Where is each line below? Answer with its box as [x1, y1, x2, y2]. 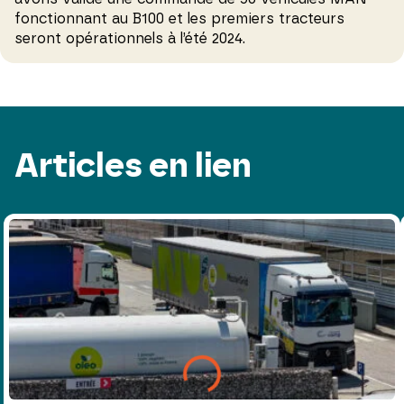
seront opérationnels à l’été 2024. [14, 31, 245, 46]
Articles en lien [14, 149, 252, 184]
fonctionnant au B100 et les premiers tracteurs [14, 11, 344, 26]
